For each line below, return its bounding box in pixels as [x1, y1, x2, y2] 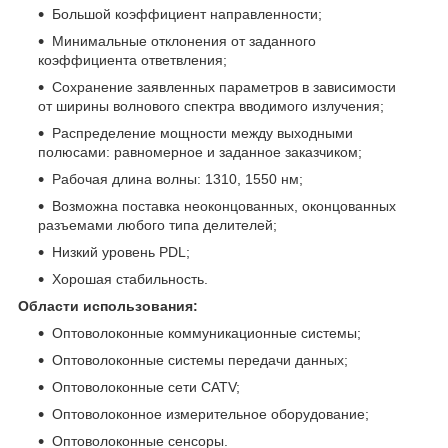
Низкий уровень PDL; [52, 243, 190, 260]
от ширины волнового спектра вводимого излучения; [38, 97, 384, 114]
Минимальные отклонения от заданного [52, 32, 316, 49]
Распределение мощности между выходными [52, 124, 353, 141]
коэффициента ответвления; [38, 51, 227, 68]
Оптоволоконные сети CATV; [52, 378, 240, 395]
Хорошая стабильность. [52, 270, 208, 287]
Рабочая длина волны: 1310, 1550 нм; [52, 170, 303, 187]
